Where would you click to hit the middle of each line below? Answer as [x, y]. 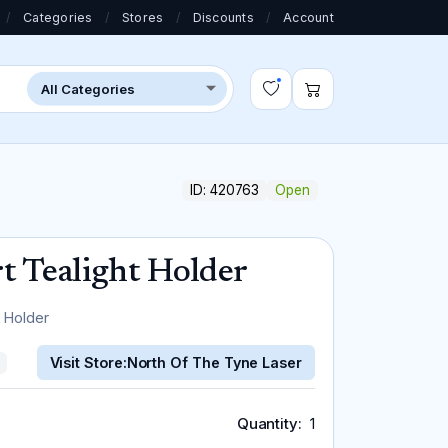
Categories [58, 17]
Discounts [223, 17]
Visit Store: [88, 363]
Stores [143, 17]
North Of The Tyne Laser [214, 363]
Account [308, 17]
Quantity [267, 423]
